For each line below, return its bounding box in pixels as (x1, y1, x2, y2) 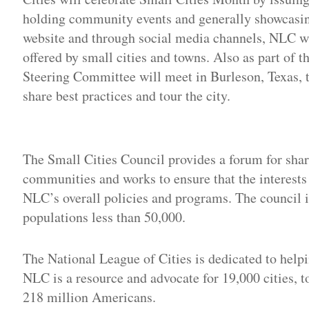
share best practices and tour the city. (23, 86, 231, 105)
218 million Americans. (23, 287, 157, 306)
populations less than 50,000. (23, 207, 186, 226)
